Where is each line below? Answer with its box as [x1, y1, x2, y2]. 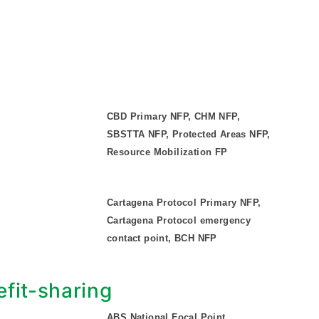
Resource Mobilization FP [107, 147, 228, 157]
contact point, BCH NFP [107, 233, 217, 244]
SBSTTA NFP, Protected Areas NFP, [107, 129, 271, 140]
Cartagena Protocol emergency [107, 215, 251, 226]
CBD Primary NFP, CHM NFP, [107, 111, 240, 122]
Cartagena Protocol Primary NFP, [107, 197, 261, 208]
